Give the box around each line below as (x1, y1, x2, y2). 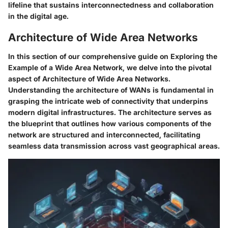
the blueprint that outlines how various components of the (8, 119, 211, 128)
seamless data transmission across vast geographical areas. (8, 141, 220, 151)
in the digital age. (8, 11, 69, 20)
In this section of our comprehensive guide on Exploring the (8, 52, 217, 61)
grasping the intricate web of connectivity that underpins (8, 97, 208, 106)
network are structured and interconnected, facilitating (8, 130, 201, 139)
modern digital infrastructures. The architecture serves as (8, 108, 212, 117)
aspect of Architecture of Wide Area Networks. (8, 74, 170, 83)
